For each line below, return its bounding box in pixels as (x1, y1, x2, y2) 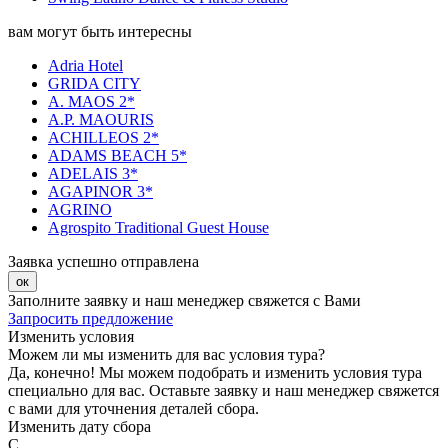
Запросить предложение (8, 310, 173, 328)
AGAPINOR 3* (48, 183, 153, 201)
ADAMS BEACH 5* (48, 147, 187, 165)
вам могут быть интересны (8, 23, 192, 41)
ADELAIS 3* (48, 165, 138, 183)
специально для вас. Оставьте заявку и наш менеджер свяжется (8, 382, 439, 400)
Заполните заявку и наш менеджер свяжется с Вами (8, 292, 361, 310)
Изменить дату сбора (8, 418, 151, 436)
